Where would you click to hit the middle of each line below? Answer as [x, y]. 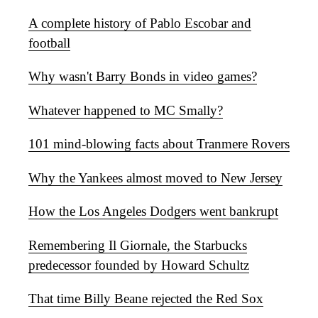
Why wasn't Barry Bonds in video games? [143, 77]
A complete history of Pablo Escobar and [140, 23]
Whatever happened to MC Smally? [126, 110]
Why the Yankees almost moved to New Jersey [155, 177]
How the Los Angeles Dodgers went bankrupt [153, 212]
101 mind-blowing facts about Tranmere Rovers [159, 144]
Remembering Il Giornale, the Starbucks [138, 245]
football [49, 43]
